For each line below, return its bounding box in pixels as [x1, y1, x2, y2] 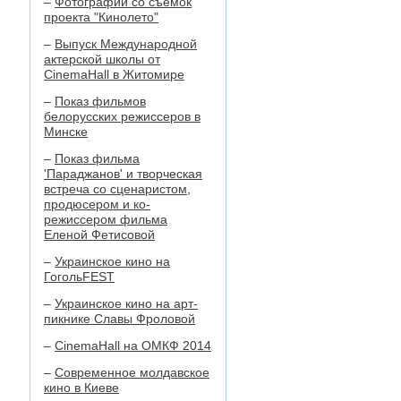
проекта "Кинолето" [44, 10, 158, 24]
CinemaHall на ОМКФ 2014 [55, 338, 211, 353]
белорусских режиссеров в [44, 109, 200, 124]
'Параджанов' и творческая [44, 166, 202, 181]
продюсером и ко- [44, 197, 150, 211]
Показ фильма [55, 151, 140, 166]
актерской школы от [44, 52, 160, 66]
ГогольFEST [44, 269, 115, 284]
